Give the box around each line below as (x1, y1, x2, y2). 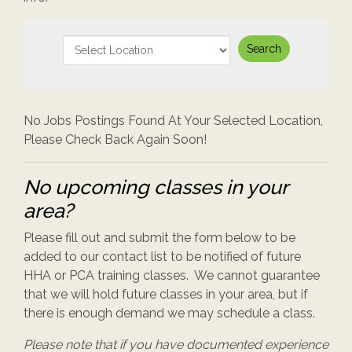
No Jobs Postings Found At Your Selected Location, (24, 113, 323, 128)
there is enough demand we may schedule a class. (24, 306, 315, 321)
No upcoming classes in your (24, 175, 288, 199)
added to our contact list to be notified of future (24, 249, 301, 264)
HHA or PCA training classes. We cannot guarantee (24, 268, 320, 283)
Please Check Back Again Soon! (24, 132, 207, 147)
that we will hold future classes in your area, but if (24, 287, 308, 302)
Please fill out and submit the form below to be (24, 230, 295, 245)
